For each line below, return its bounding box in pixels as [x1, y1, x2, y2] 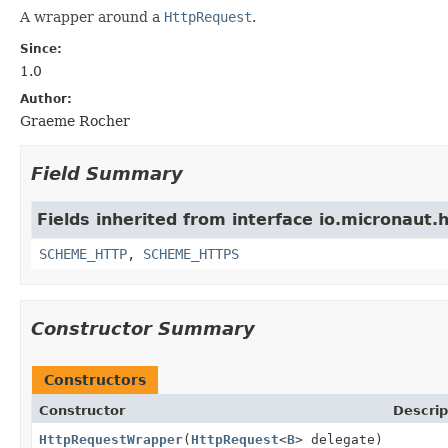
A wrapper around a [20, 8, 164, 25]
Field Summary [31, 162, 183, 184]
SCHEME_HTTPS [143, 245, 239, 262]
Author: [20, 91, 72, 106]
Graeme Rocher [20, 112, 130, 129]
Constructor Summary [31, 317, 255, 339]
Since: [20, 41, 62, 56]
